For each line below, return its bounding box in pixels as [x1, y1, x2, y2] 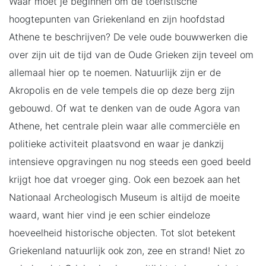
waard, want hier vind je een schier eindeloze [9, 208, 210, 221]
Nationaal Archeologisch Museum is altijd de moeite [9, 191, 240, 203]
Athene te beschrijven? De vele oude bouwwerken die [9, 30, 248, 43]
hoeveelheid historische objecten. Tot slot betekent [9, 226, 236, 239]
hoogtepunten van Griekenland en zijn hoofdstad [9, 12, 225, 25]
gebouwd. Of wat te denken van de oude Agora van [9, 102, 240, 114]
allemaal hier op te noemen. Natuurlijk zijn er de [9, 66, 221, 78]
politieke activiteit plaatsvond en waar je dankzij [9, 137, 224, 150]
